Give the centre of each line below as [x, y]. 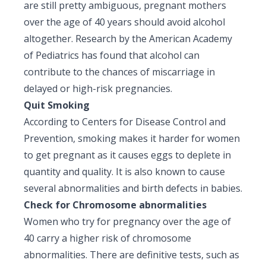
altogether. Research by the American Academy [128, 38]
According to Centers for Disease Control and [125, 121]
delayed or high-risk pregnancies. [98, 88]
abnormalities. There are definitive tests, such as [132, 254]
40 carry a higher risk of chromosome [107, 238]
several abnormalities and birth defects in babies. [133, 188]
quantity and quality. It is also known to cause [124, 171]
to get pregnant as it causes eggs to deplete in [127, 155]
